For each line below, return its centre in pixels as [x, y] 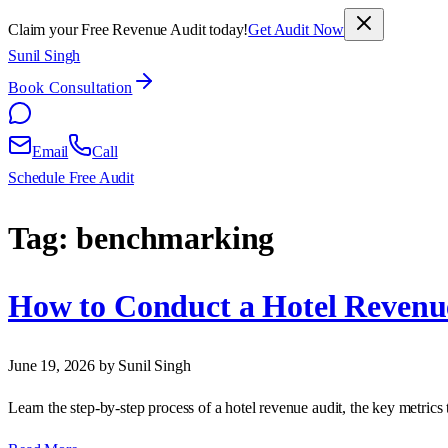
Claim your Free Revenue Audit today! [128, 29]
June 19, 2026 [53, 366]
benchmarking [175, 238]
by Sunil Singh [144, 366]
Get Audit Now [296, 29]
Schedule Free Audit [71, 177]
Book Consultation [70, 87]
